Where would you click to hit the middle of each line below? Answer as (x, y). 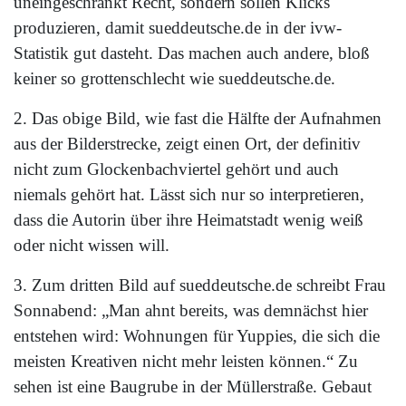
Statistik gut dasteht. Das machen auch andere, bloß (192, 53)
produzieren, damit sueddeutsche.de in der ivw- (178, 27)
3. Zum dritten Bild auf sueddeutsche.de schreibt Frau (200, 285)
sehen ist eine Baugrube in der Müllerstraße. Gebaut (193, 386)
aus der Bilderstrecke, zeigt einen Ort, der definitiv (187, 143)
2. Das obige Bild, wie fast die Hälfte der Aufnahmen (198, 118)
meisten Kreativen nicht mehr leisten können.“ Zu (186, 361)
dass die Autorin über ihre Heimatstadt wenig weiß (188, 219)
